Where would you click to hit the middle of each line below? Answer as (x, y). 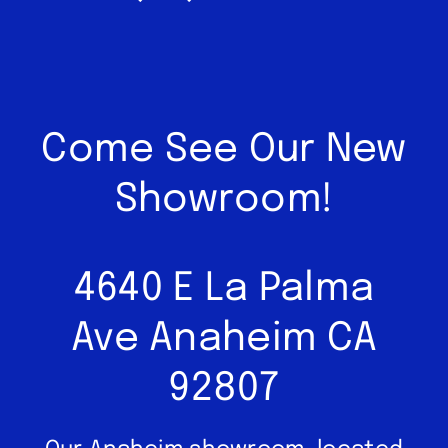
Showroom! (224, 199)
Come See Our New (224, 149)
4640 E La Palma (224, 288)
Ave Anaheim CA (224, 338)
